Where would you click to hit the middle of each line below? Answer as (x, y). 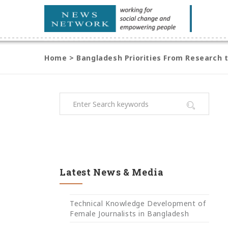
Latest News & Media (112, 172)
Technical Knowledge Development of (138, 203)
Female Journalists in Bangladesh (130, 213)
